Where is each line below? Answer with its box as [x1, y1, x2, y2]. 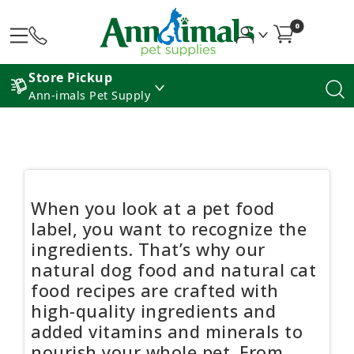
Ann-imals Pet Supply [28, 88, 150, 104]
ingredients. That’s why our [31, 238, 265, 262]
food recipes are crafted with [31, 279, 279, 303]
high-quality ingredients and [31, 299, 276, 323]
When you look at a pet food [31, 197, 275, 220]
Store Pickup [28, 69, 112, 87]
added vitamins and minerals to [31, 320, 303, 344]
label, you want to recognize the [31, 217, 307, 241]
